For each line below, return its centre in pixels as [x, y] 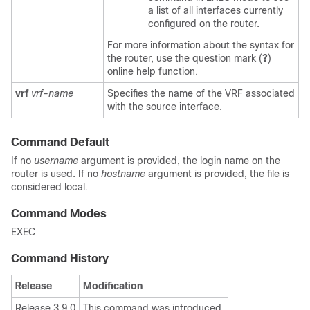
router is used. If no [56, 174]
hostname [123, 174]
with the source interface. [165, 107]
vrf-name [52, 93]
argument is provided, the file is [217, 174]
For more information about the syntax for [201, 45]
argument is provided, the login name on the [179, 161]
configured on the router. [204, 24]
